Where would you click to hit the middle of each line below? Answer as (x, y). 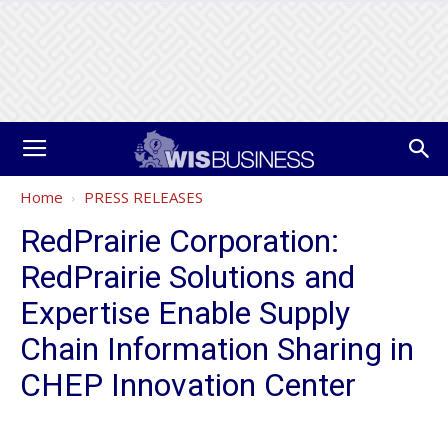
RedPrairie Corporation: (179, 241)
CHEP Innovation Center (188, 385)
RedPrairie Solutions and (187, 277)
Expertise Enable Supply (185, 313)
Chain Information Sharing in (217, 349)
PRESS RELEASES (143, 197)
